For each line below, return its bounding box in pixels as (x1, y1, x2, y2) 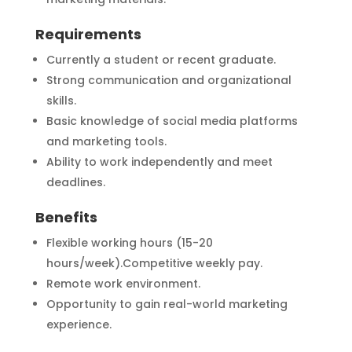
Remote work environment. (46, 275, 200, 291)
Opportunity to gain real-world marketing (46, 295, 288, 312)
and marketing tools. (46, 133, 167, 149)
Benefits (35, 207, 97, 227)
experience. (46, 316, 112, 332)
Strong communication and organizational (46, 71, 291, 88)
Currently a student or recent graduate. (46, 51, 276, 68)
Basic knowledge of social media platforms (46, 112, 298, 129)
